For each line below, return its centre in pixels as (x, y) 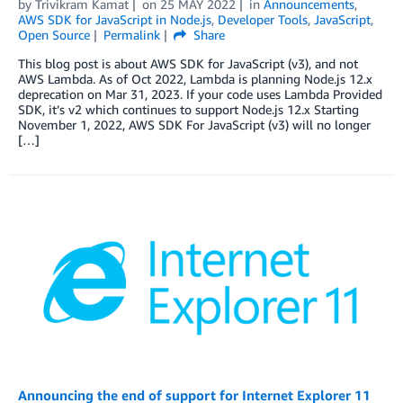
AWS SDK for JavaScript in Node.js (115, 19)
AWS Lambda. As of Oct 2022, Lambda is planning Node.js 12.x (195, 78)
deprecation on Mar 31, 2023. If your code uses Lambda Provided (200, 94)
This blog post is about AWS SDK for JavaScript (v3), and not (188, 63)
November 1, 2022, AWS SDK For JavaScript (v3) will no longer (194, 124)
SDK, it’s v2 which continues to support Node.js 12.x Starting (188, 109)
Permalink (131, 34)
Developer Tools (263, 19)
